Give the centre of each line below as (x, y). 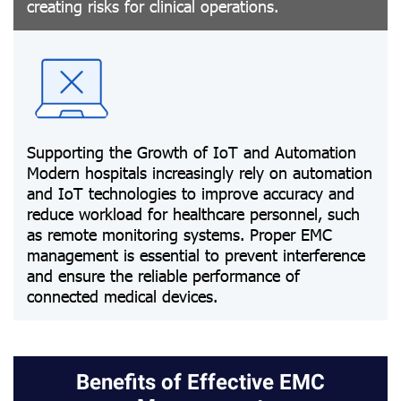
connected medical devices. (122, 296)
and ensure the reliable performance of (163, 275)
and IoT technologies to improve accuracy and (191, 193)
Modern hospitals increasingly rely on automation (200, 172)
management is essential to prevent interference (196, 255)
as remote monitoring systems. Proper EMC (179, 234)
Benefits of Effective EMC (200, 382)
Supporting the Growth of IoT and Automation (192, 152)
